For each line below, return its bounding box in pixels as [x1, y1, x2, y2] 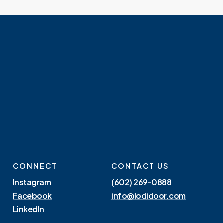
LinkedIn [12, 203, 45, 214]
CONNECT [12, 161, 57, 170]
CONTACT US [111, 161, 169, 170]
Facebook [12, 190, 52, 201]
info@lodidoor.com [111, 190, 186, 201]
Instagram [12, 176, 51, 187]
